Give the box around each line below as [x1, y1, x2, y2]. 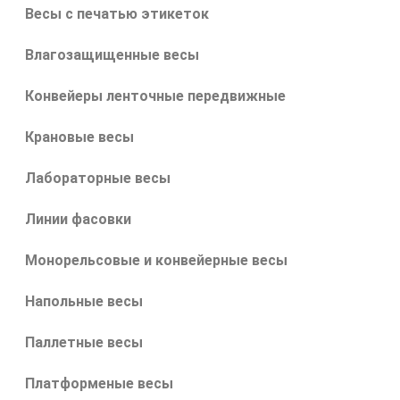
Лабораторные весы [25, 169, 171, 187]
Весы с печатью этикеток [25, 4, 209, 22]
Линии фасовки [25, 210, 131, 228]
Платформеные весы [25, 374, 173, 392]
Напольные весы [25, 292, 143, 310]
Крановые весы [25, 128, 134, 146]
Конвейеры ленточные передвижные [25, 87, 286, 104]
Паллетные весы [25, 333, 143, 351]
